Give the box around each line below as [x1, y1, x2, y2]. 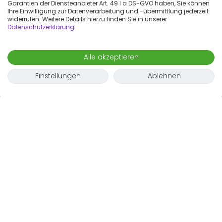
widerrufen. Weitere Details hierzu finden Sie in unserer [7, 15, 167, 23]
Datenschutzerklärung [7, 23, 74, 31]
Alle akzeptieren [83, 53, 139, 62]
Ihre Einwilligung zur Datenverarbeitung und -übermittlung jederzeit [7, 7, 209, 15]
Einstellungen [35, 71, 81, 81]
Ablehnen [147, 71, 181, 81]
